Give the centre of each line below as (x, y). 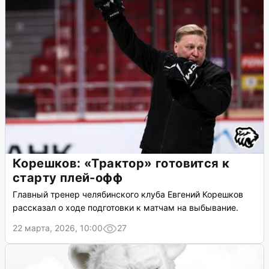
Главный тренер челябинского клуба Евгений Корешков (128, 195)
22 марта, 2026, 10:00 (58, 228)
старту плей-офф (68, 178)
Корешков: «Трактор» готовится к (121, 164)
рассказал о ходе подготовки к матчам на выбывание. (125, 208)
